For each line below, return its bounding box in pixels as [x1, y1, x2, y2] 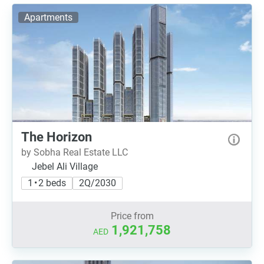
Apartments [24, 12, 72, 23]
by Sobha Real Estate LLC [21, 147, 128, 158]
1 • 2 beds [28, 177, 66, 189]
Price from [110, 210, 154, 222]
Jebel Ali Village [32, 161, 98, 172]
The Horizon [21, 130, 92, 144]
